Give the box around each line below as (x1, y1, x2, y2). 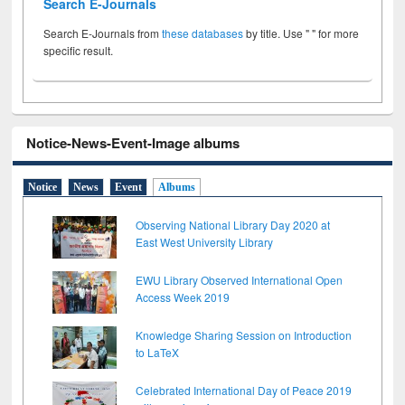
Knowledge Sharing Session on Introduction (136, 326, 353, 343)
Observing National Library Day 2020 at (136, 216, 331, 232)
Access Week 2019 (136, 288, 231, 305)
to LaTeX (136, 344, 180, 360)
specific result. (43, 42, 114, 59)
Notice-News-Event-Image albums (26, 133, 240, 154)
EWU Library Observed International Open (136, 271, 344, 287)
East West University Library (136, 233, 274, 250)
